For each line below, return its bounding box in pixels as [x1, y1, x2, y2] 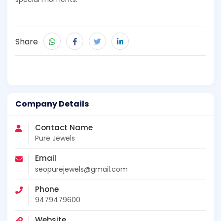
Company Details [15, 98, 89, 110]
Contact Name [35, 122, 93, 133]
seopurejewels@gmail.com [35, 164, 128, 174]
